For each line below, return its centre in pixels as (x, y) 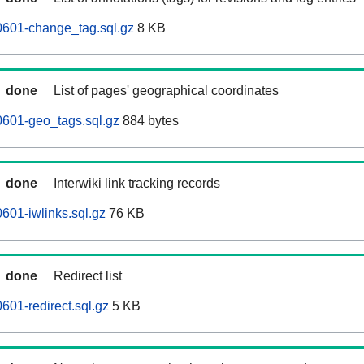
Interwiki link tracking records (137, 184)
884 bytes (149, 121)
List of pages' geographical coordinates (166, 91)
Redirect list (88, 276)
